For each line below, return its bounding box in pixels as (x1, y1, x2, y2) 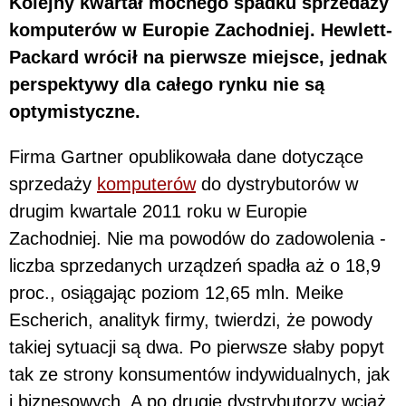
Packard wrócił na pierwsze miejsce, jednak (9, 46, 387, 67)
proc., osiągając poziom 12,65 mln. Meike (9, 282, 343, 303)
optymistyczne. (9, 101, 140, 121)
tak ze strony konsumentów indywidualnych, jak (9, 363, 390, 384)
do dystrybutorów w (196, 173, 358, 194)
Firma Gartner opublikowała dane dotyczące (9, 146, 363, 167)
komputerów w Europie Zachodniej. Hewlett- (9, 19, 392, 40)
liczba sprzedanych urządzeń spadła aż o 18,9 (9, 255, 381, 275)
